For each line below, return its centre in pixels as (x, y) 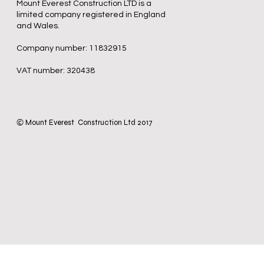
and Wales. (38, 26)
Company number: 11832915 (72, 48)
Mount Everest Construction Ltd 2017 (88, 123)
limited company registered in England (91, 15)
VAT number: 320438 (56, 71)
